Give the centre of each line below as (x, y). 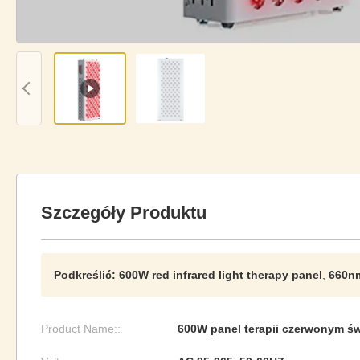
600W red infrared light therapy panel (221, 275)
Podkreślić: (85, 275)
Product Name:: (81, 329)
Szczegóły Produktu (124, 213)
